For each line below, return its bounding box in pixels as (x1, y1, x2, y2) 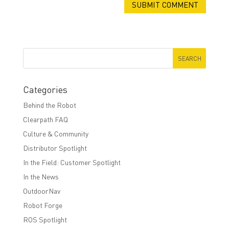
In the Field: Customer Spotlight (22, 157, 121, 167)
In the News (22, 172, 59, 181)
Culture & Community (22, 129, 88, 139)
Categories (22, 83, 67, 96)
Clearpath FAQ (22, 114, 68, 124)
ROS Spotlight (22, 215, 67, 224)
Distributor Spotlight (22, 143, 87, 153)
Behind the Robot (22, 100, 76, 110)
